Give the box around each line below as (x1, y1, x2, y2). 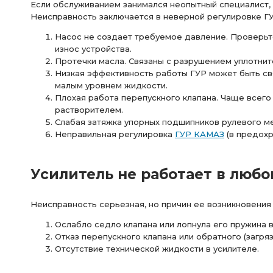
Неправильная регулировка (55, 129, 175, 139)
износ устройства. (55, 44, 132, 54)
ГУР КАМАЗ (175, 129, 224, 139)
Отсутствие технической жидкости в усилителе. (55, 244, 259, 253)
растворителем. (55, 105, 123, 115)
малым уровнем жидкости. (55, 80, 168, 90)
